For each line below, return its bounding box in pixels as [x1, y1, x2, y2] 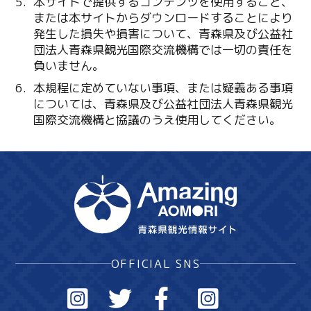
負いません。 [33, 58, 104, 74]
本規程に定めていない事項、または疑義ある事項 [33, 79, 293, 96]
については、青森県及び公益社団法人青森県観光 [33, 95, 293, 112]
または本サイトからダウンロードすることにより [33, 10, 293, 26]
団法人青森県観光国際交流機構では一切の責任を [33, 42, 293, 58]
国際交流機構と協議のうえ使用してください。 [33, 111, 281, 128]
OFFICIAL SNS [110, 255, 201, 271]
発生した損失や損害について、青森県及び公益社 [33, 26, 293, 42]
